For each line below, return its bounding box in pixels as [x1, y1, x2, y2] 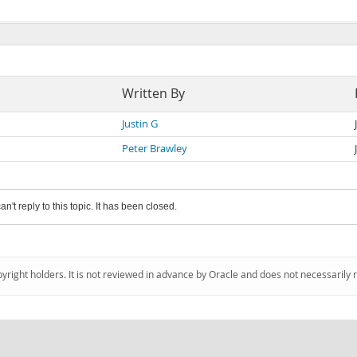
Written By [122, 85, 185, 102]
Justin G [122, 117, 158, 131]
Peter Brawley [122, 142, 187, 155]
